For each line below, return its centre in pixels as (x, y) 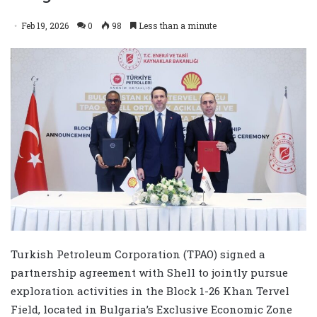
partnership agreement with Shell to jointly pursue (149, 273)
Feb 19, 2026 (45, 25)
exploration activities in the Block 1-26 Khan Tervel (150, 291)
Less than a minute (177, 25)
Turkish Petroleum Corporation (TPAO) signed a (138, 254)
